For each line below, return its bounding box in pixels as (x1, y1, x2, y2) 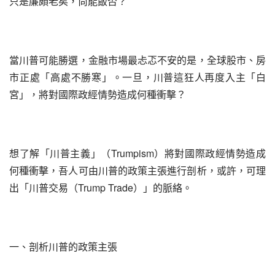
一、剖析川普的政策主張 (9, 239, 117, 254)
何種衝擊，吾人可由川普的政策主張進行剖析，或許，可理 (9, 163, 266, 177)
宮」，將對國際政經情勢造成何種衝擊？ (9, 87, 186, 101)
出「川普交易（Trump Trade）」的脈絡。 (9, 180, 192, 195)
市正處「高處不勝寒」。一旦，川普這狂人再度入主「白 (9, 70, 266, 84)
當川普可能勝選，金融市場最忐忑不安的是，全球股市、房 (9, 53, 266, 67)
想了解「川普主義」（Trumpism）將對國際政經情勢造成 (9, 146, 266, 160)
